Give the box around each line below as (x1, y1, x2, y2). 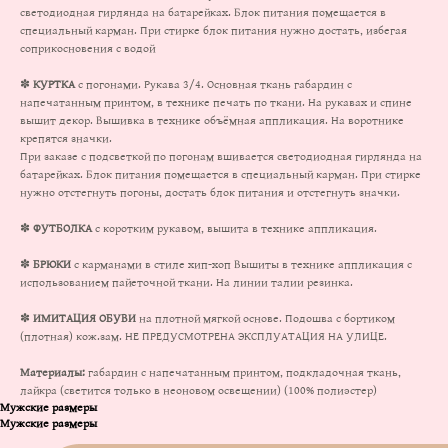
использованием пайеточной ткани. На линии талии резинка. (20, 277, 353, 289)
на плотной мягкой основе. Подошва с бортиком (136, 313, 395, 325)
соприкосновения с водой (20, 43, 155, 55)
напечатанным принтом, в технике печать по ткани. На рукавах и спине (20, 97, 412, 109)
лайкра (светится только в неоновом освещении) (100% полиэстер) (20, 385, 377, 397)
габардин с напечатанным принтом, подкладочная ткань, (85, 367, 401, 379)
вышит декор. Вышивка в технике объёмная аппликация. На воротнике (20, 115, 404, 127)
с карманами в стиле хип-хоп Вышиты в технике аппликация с (71, 259, 412, 271)
